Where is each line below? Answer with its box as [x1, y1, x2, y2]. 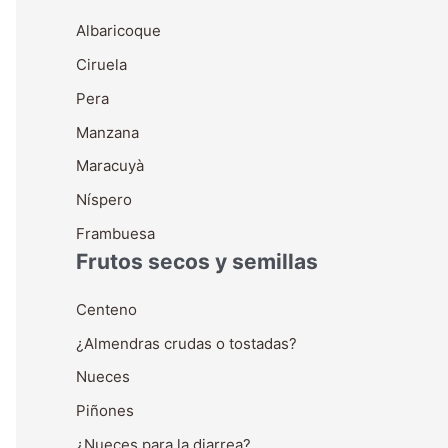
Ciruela [76, 55, 127, 74]
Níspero [76, 190, 132, 209]
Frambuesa [76, 223, 155, 243]
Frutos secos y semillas [76, 248, 318, 274]
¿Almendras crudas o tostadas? [76, 333, 297, 353]
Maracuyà [76, 156, 144, 176]
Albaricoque [76, 21, 161, 41]
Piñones [76, 401, 134, 420]
